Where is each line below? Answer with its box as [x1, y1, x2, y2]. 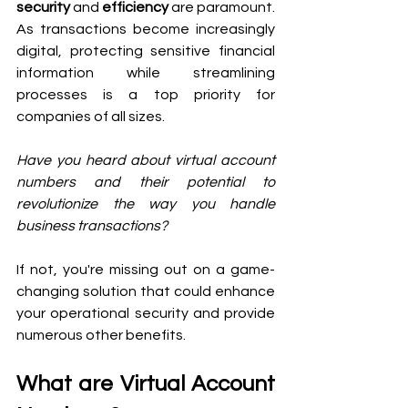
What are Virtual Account [16, 372, 275, 395]
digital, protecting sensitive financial [16, 43, 275, 58]
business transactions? [16, 218, 168, 233]
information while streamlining [16, 65, 275, 80]
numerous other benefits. [16, 327, 186, 342]
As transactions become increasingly [16, 21, 275, 36]
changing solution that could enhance [16, 283, 275, 299]
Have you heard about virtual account [16, 152, 275, 168]
